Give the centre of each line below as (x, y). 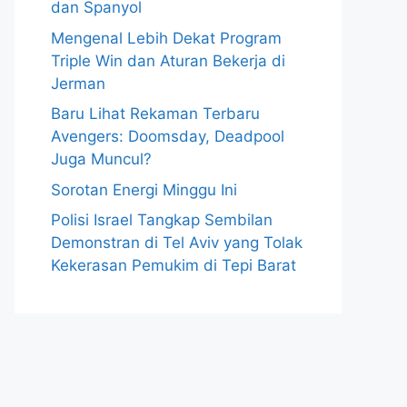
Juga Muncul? (101, 159)
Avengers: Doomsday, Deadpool (168, 136)
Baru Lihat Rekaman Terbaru (155, 114)
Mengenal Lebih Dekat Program (166, 38)
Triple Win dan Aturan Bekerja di (168, 60)
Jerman (78, 83)
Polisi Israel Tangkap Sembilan (162, 220)
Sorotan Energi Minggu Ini (144, 189)
